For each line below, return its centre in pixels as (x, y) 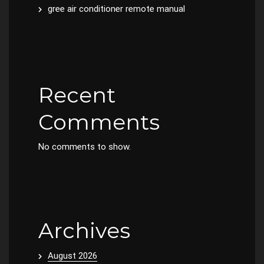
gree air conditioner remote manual (116, 9)
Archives (84, 230)
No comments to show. (85, 146)
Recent (77, 95)
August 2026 (72, 255)
